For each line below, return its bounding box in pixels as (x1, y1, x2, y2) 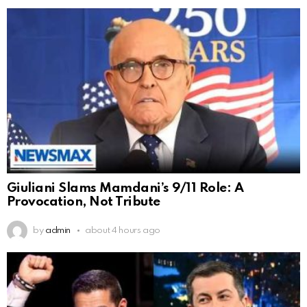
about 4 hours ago (85, 225, 161, 235)
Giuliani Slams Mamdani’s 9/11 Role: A (7, 182, 244, 195)
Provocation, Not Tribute (7, 195, 160, 209)
